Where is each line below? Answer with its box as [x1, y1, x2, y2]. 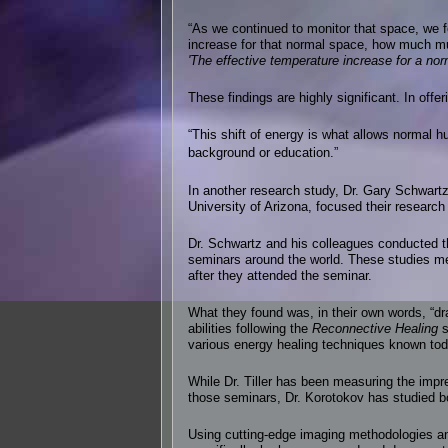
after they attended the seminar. [188, 268, 372, 284]
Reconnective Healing [312, 321, 438, 336]
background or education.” [188, 145, 338, 161]
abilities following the [188, 321, 312, 336]
